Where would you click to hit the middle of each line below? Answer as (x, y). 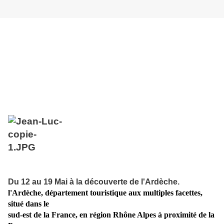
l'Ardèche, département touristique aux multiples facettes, (105, 193)
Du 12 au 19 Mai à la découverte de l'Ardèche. (94, 182)
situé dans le (28, 204)
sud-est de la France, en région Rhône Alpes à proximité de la (111, 215)
